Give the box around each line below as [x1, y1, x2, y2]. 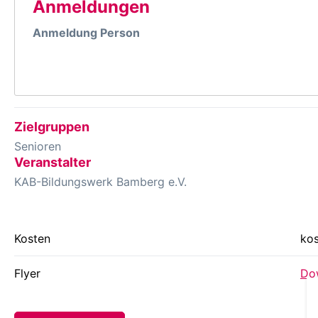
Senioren [14, 138, 61, 153]
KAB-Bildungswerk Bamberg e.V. [14, 174, 187, 189]
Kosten [14, 231, 50, 246]
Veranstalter [14, 154, 91, 170]
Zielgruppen [14, 119, 89, 134]
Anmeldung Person [33, 25, 140, 40]
